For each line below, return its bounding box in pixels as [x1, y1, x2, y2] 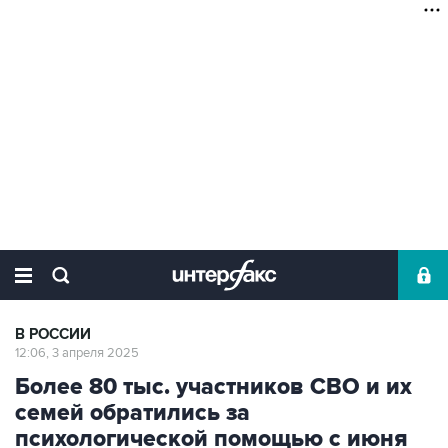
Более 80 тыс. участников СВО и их [15, 373, 412, 401]
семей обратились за [15, 399, 250, 427]
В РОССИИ [15, 325, 91, 344]
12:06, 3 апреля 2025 [15, 345, 139, 361]
